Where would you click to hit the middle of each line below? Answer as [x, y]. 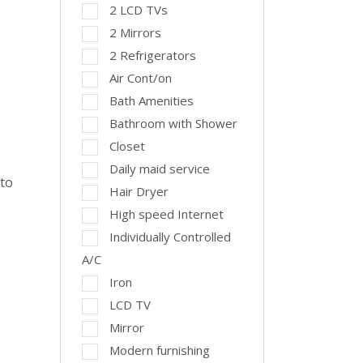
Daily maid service [159, 169]
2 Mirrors [135, 32]
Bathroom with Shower [173, 123]
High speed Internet [166, 214]
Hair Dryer [139, 191]
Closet [127, 146]
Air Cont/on [140, 78]
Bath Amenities [151, 100]
